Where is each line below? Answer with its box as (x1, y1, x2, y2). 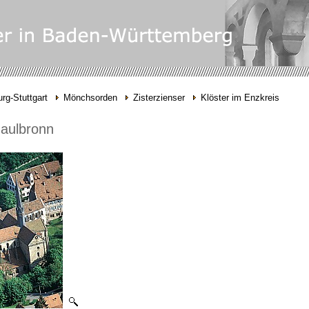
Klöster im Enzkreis (200, 92, 279, 103)
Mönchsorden (63, 92, 117, 103)
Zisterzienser (132, 92, 185, 103)
